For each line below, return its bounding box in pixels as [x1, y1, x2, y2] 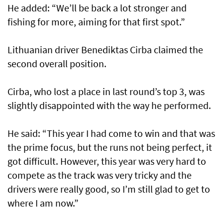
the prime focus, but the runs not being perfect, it [7, 141, 212, 154]
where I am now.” [7, 197, 79, 210]
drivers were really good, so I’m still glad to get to [7, 183, 210, 196]
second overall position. [7, 57, 107, 70]
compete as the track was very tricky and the [7, 169, 192, 182]
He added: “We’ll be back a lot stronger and [7, 1, 187, 14]
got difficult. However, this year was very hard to [7, 155, 206, 168]
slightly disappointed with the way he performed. [7, 99, 211, 112]
